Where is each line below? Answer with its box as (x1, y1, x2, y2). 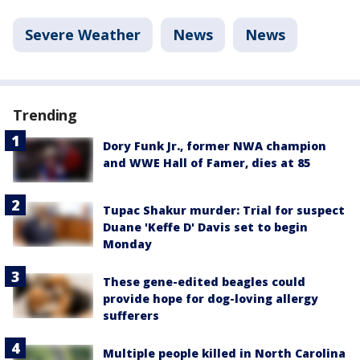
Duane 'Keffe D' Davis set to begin (103, 219, 308, 235)
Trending (13, 104, 78, 125)
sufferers (103, 308, 159, 324)
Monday (103, 236, 152, 252)
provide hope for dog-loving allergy (103, 291, 318, 307)
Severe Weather (25, 24, 141, 44)
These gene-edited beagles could (103, 274, 305, 290)
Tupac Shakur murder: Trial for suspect (103, 202, 345, 219)
